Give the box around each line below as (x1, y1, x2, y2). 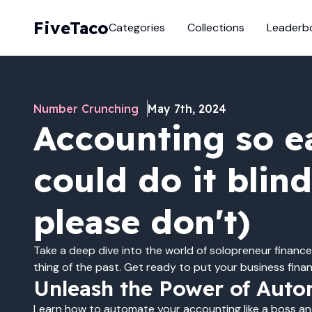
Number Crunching (33, 102, 139, 116)
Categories (109, 20, 165, 35)
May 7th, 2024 (148, 102, 226, 116)
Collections (187, 20, 244, 35)
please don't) (33, 201, 251, 242)
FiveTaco (33, 17, 109, 38)
